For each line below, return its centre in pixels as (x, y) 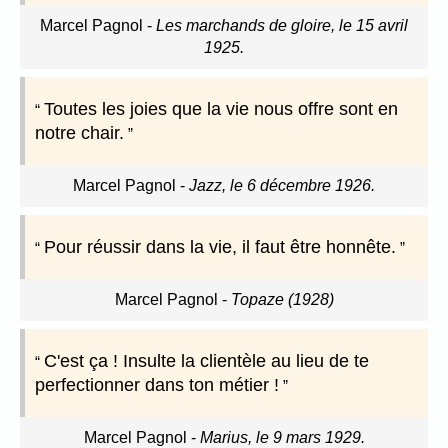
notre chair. (79, 133)
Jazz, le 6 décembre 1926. (282, 186)
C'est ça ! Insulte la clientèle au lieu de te (206, 361)
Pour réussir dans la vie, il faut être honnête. (220, 247)
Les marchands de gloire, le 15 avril (282, 26)
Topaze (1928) (282, 300)
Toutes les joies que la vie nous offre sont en (221, 109)
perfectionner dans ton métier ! (157, 385)
